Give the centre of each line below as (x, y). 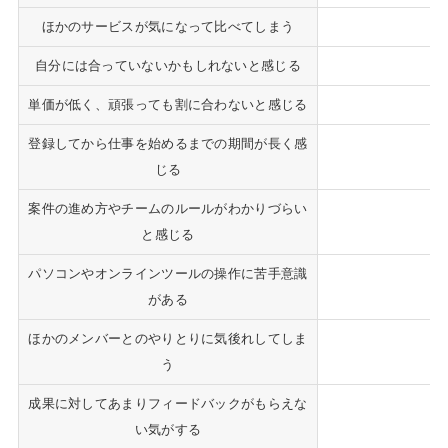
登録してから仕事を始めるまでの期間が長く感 (168, 143)
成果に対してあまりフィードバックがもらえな (168, 403)
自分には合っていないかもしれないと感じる (167, 65)
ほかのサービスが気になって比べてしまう (168, 26)
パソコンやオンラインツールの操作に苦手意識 (168, 273)
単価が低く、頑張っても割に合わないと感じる (168, 104)
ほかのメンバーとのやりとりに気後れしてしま (168, 338)
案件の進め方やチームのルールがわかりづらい (168, 208)
